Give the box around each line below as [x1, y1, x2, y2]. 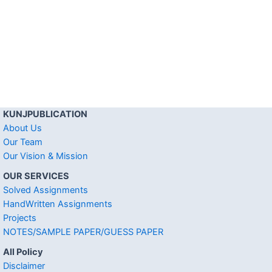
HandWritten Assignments [3, 198, 112, 209]
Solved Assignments [3, 184, 88, 195]
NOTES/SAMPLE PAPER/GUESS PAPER [3, 226, 163, 237]
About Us [3, 122, 42, 134]
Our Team [3, 136, 42, 148]
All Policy [3, 246, 43, 257]
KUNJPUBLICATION [3, 108, 87, 120]
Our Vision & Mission [3, 150, 88, 161]
